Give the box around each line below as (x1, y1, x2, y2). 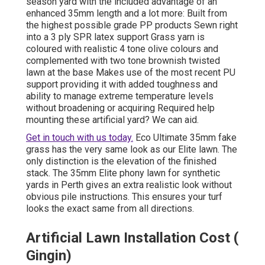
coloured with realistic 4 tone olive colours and (26, 43, 218, 54)
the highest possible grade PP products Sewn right (26, 19, 238, 31)
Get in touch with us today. (26, 131, 133, 143)
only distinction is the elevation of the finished (26, 155, 216, 167)
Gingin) (26, 247, 72, 264)
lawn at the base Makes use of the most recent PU (26, 66, 235, 78)
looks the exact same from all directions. (26, 202, 194, 214)
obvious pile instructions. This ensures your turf (26, 190, 222, 202)
